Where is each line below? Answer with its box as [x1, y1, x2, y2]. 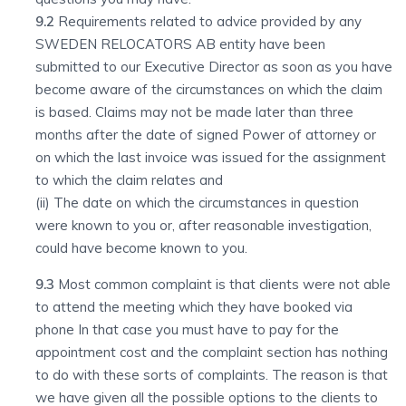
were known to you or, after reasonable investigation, [35, 217, 372, 234]
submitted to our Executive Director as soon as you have [35, 58, 392, 75]
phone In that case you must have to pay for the [35, 321, 339, 338]
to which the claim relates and [35, 171, 223, 188]
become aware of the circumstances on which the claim [35, 81, 382, 98]
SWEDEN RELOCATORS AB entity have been [35, 35, 325, 53]
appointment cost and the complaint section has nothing [35, 343, 388, 361]
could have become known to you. [35, 239, 247, 256]
